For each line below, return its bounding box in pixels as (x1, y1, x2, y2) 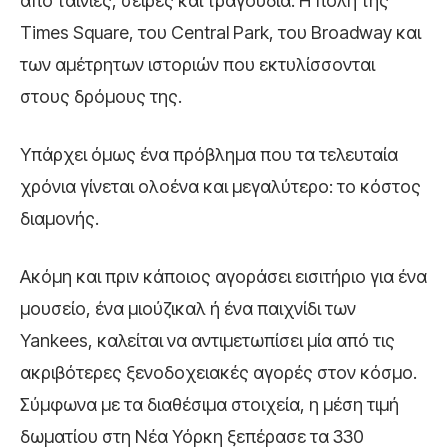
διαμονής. (20, 208, 99, 230)
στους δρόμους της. (20, 86, 182, 108)
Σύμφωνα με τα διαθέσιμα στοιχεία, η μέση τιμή (20, 394, 399, 416)
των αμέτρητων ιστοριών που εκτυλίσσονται (20, 54, 375, 76)
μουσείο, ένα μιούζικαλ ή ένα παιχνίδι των (20, 298, 356, 320)
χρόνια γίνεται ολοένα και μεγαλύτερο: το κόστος (20, 176, 421, 198)
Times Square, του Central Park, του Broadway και (20, 22, 421, 44)
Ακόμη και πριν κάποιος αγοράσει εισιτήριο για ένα (20, 266, 427, 288)
